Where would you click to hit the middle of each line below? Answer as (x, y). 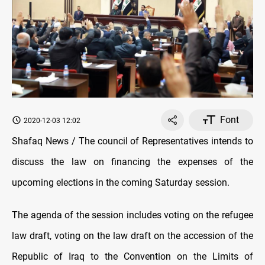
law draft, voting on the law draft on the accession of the (132, 235)
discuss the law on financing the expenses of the (132, 161)
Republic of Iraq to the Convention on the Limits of (132, 256)
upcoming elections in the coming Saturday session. (121, 182)
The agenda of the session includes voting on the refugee (132, 215)
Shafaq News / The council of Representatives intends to (132, 141)
